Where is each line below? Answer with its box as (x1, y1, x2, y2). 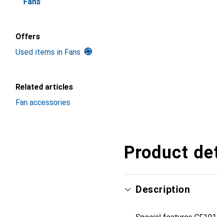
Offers (15, 32, 40, 41)
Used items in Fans (15, 47, 80, 57)
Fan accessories (15, 98, 70, 107)
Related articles (15, 82, 73, 92)
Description (136, 184, 190, 195)
